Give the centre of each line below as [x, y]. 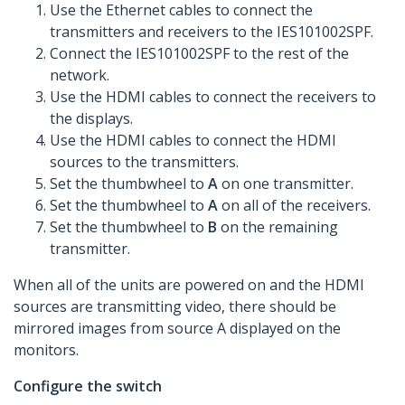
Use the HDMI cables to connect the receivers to [213, 97]
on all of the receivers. [294, 206]
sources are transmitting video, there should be [175, 307]
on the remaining [278, 227]
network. [80, 75]
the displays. [91, 119]
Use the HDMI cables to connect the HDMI [193, 141]
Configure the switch [88, 386]
